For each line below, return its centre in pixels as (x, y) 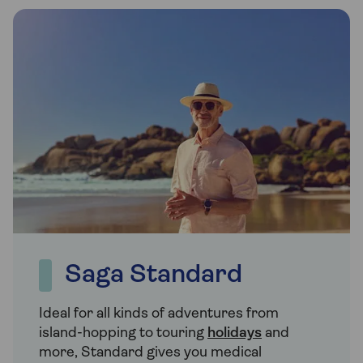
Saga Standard (154, 276)
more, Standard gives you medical (150, 353)
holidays (235, 334)
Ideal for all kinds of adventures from (159, 314)
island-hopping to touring (123, 334)
